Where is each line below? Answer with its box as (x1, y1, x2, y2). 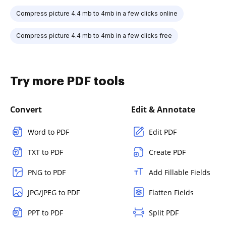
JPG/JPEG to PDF (28, 187, 80, 197)
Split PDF (149, 207, 179, 217)
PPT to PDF (28, 207, 63, 217)
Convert (10, 103, 42, 115)
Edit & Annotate (131, 103, 195, 115)
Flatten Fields (149, 187, 194, 197)
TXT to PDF (28, 147, 63, 157)
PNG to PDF (28, 167, 66, 177)
